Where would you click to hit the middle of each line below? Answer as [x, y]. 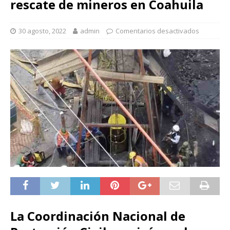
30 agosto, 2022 [42, 31]
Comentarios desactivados [157, 31]
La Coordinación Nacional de [98, 216]
